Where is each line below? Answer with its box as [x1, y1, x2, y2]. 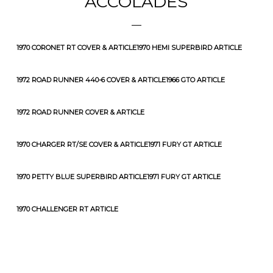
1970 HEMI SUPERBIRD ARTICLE [136, 43, 242, 52]
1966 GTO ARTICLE [165, 76, 225, 84]
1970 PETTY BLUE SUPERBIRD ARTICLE [16, 172, 147, 181]
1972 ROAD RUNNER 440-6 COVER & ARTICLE [16, 76, 166, 84]
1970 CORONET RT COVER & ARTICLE [16, 43, 136, 52]
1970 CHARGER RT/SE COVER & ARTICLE [16, 140, 148, 149]
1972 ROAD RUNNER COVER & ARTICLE [16, 108, 144, 116]
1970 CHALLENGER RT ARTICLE [16, 205, 118, 213]
